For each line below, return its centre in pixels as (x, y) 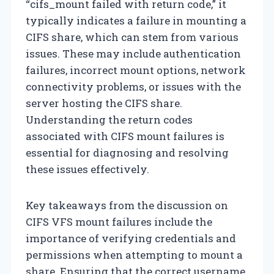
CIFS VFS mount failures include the (119, 221)
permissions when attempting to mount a (134, 254)
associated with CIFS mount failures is (125, 136)
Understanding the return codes (109, 119)
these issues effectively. (87, 169)
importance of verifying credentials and (131, 238)
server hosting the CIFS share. (104, 103)
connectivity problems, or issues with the (133, 86)
